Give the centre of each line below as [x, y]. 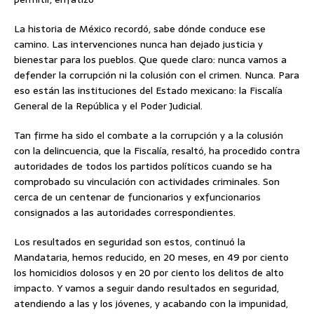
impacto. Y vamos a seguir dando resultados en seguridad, [146, 288]
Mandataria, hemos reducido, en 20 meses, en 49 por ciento [151, 258]
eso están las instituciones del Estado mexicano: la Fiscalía [148, 91]
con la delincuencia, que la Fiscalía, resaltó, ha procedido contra [157, 151]
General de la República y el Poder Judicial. [108, 106]
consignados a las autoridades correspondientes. [125, 213]
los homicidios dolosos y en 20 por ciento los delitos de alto [149, 273]
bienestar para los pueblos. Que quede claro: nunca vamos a [150, 60]
